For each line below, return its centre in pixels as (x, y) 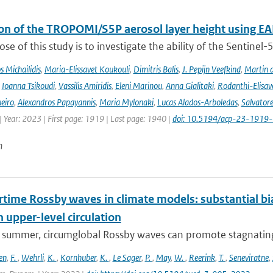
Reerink (202, 257)
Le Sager (127, 257)
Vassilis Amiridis (85, 86)
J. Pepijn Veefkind (211, 69)
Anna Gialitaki (190, 86)
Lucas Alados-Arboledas (197, 102)
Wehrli (32, 257)
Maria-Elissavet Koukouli (87, 69)
